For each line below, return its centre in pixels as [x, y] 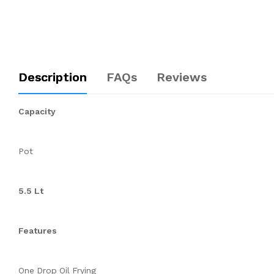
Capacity [37, 112]
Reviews [182, 77]
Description [53, 77]
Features [38, 231]
